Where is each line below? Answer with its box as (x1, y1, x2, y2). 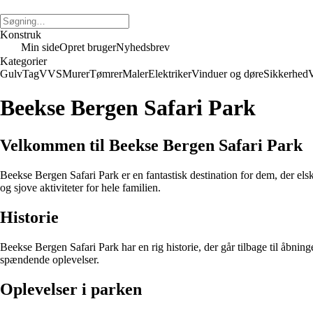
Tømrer (89, 68, 122, 80)
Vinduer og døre (191, 68, 263, 80)
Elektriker (148, 68, 191, 80)
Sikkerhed (263, 68, 308, 80)
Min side (21, 41, 59, 53)
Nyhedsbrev (116, 41, 170, 53)
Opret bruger (59, 41, 116, 53)
